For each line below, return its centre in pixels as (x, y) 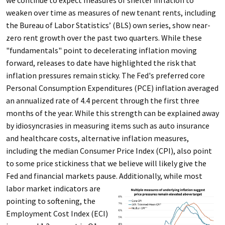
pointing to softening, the (50, 201)
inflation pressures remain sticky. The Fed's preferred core (105, 75)
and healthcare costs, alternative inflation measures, (97, 138)
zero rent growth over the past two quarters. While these (104, 38)
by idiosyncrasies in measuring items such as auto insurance (107, 126)
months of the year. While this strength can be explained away (112, 113)
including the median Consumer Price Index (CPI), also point (109, 151)
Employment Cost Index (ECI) (57, 213)
